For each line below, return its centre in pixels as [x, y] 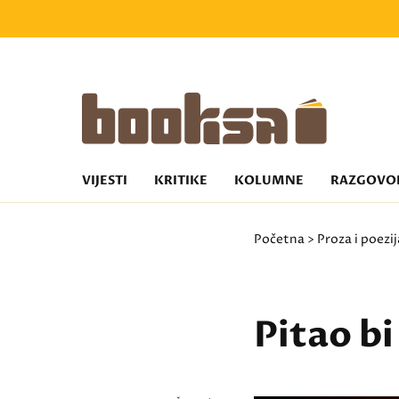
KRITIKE [181, 180]
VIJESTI [105, 180]
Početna [280, 239]
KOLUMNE [269, 180]
